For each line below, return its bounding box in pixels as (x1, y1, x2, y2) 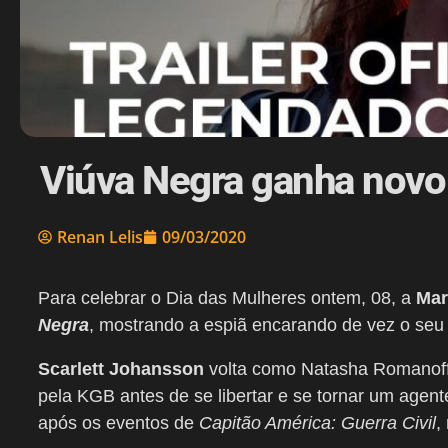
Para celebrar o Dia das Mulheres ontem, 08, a (38, 288, 416, 309)
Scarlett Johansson (38, 359, 204, 380)
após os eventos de (38, 413, 199, 434)
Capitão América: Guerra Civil (199, 413, 436, 434)
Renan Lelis (57, 226, 143, 249)
